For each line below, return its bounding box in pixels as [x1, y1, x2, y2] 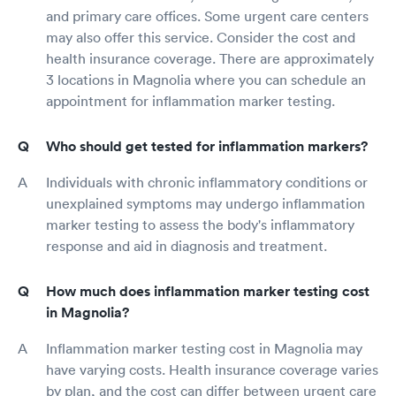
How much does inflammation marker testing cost [46, 282, 369, 301]
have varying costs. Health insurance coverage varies [46, 361, 378, 379]
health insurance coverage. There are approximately [46, 49, 374, 68]
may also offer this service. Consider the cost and [46, 28, 355, 47]
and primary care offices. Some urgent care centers [46, 7, 369, 26]
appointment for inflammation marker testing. [46, 92, 335, 110]
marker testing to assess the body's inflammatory [46, 216, 354, 234]
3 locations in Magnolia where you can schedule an [46, 71, 366, 89]
